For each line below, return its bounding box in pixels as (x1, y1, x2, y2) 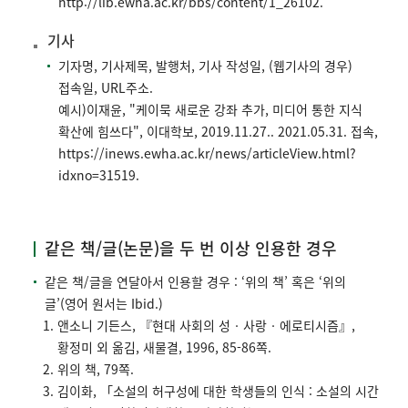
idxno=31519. (58, 166, 139, 185)
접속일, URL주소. (58, 78, 153, 97)
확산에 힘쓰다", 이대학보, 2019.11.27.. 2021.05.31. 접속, (58, 122, 378, 141)
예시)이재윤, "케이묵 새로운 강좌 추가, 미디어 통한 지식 (58, 100, 362, 119)
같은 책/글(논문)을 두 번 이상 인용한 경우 (45, 236, 337, 261)
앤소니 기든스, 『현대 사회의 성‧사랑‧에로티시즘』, (57, 316, 355, 335)
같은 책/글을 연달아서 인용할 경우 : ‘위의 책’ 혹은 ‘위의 (45, 272, 346, 291)
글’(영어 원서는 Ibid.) (45, 294, 163, 313)
